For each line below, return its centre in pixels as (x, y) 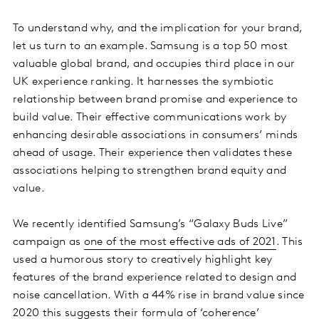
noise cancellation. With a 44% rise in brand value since (159, 296)
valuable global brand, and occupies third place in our (154, 64)
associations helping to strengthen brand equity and (150, 171)
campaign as (48, 242)
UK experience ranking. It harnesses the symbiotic (143, 82)
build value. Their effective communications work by (150, 118)
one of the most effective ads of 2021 (180, 242)
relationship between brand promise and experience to (156, 100)
